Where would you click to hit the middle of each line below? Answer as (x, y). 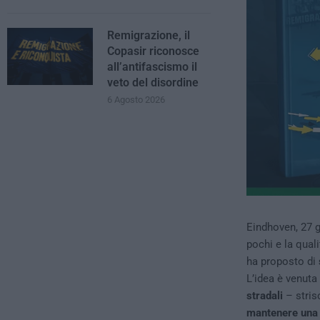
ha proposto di (282, 262)
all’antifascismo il (152, 67)
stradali (264, 296)
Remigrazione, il (149, 35)
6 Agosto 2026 (136, 100)
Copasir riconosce (153, 51)
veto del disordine (153, 82)
